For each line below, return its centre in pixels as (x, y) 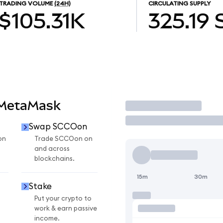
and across (52, 149)
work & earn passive (66, 208)
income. (47, 218)
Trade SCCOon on (63, 139)
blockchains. (55, 159)
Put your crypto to (63, 198)
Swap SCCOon (58, 127)
